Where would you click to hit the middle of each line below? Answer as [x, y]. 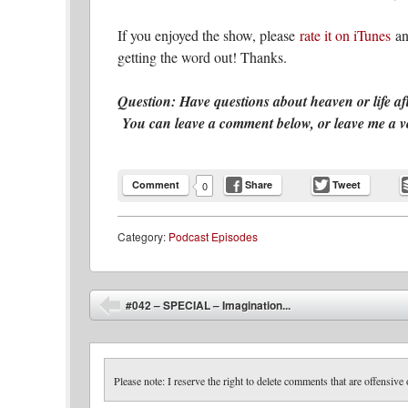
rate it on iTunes [345, 35]
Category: [143, 236]
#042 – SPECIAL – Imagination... [208, 305]
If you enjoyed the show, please [209, 35]
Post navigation [139, 300]
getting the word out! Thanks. [202, 56]
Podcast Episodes [213, 236]
